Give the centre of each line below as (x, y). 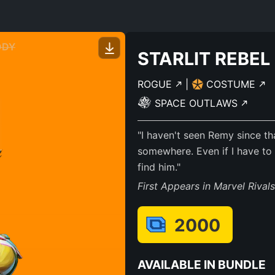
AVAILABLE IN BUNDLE (202, 265)
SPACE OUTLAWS (198, 103)
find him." (159, 167)
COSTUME (232, 84)
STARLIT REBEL (204, 59)
